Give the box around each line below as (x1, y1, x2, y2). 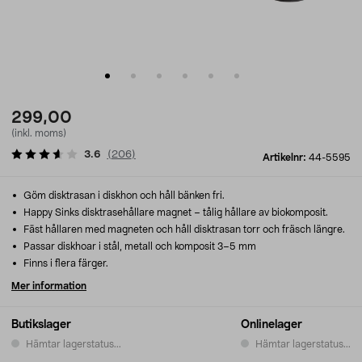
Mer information (11, 281, 86, 291)
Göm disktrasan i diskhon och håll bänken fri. (21, 191, 225, 200)
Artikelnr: (263, 153, 309, 162)
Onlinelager (241, 319, 302, 330)
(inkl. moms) (11, 128, 66, 138)
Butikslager (11, 319, 71, 330)
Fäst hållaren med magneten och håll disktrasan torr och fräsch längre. (21, 225, 345, 234)
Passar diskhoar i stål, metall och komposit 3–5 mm (21, 242, 256, 251)
